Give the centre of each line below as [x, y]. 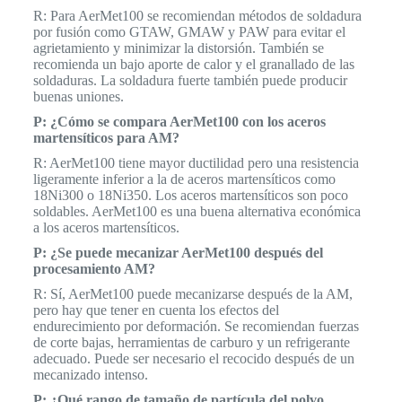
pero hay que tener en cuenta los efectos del [156, 310]
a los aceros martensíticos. [106, 227]
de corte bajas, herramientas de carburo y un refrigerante [191, 342]
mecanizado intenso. [90, 374]
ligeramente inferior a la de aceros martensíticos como [184, 179]
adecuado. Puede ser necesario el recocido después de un [193, 358]
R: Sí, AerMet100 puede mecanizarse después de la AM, [192, 293]
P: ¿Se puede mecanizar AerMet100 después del [178, 252]
